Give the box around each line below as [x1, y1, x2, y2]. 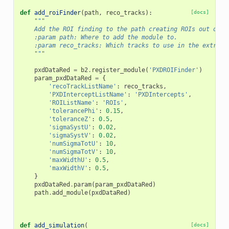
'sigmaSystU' [48, 123, 91, 131]
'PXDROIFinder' [148, 66, 199, 74]
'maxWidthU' [48, 156, 88, 164]
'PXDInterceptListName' [48, 90, 127, 98]
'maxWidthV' [48, 164, 88, 172]
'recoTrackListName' [48, 82, 117, 90]
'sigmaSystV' [48, 131, 91, 139]
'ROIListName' [48, 99, 95, 106]
